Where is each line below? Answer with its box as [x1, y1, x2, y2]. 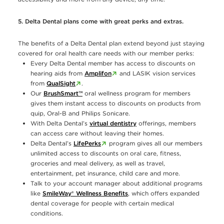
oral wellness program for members [82, 89, 190, 97]
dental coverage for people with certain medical [30, 199, 174, 207]
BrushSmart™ [43, 89, 82, 97]
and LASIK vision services [117, 69, 196, 77]
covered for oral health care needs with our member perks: [18, 49, 194, 57]
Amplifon [84, 69, 111, 77]
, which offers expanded [128, 189, 199, 197]
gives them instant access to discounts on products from [30, 99, 200, 107]
